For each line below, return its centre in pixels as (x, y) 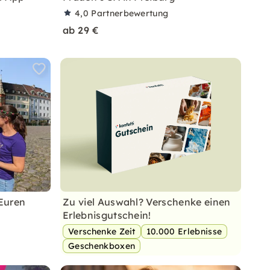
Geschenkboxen (102, 246)
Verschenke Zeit (102, 231)
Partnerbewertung (130, 13)
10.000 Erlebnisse (184, 231)
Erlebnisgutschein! (107, 215)
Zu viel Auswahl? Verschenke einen (147, 202)
